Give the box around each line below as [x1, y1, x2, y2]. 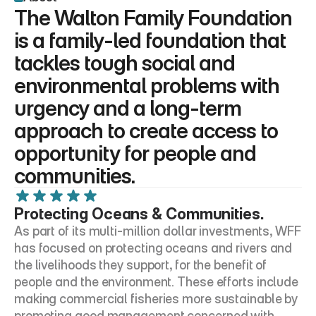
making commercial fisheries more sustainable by [14, 291, 298, 306]
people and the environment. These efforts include [14, 274, 299, 289]
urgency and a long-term [14, 95, 241, 121]
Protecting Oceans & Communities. [14, 205, 264, 223]
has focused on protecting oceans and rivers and [14, 241, 293, 255]
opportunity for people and [14, 140, 256, 166]
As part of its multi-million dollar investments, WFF [14, 224, 301, 238]
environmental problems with [14, 73, 279, 98]
